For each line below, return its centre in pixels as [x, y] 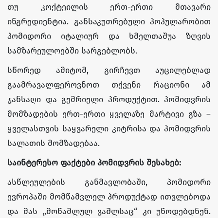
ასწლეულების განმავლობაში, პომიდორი [109, 182]
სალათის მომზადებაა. [54, 143]
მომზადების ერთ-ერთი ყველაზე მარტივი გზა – [109, 114]
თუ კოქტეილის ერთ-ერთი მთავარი [109, 7]
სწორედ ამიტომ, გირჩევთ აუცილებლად [109, 70]
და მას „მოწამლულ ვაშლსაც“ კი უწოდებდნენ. [109, 211]
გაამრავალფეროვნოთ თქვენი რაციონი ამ [109, 85]
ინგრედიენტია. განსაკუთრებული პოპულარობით [109, 21]
